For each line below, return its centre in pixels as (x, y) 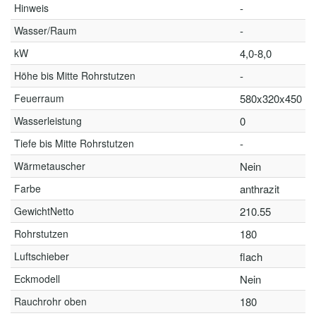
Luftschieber (42, 256)
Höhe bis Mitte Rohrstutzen (75, 75)
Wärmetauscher (50, 166)
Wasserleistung (48, 121)
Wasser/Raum (45, 30)
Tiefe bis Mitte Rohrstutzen (74, 143)
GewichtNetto (44, 211)
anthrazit (260, 189)
